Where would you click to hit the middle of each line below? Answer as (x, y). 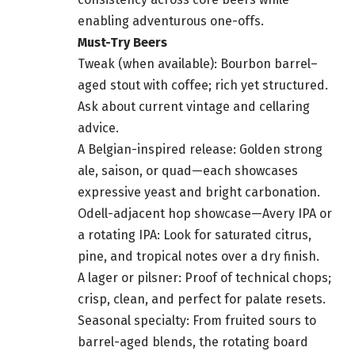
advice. (98, 128)
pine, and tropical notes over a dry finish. (198, 257)
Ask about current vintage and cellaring (194, 107)
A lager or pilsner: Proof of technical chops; (204, 278)
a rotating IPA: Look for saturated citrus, (195, 235)
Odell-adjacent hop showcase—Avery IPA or (205, 214)
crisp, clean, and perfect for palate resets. (202, 300)
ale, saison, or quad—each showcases (188, 171)
